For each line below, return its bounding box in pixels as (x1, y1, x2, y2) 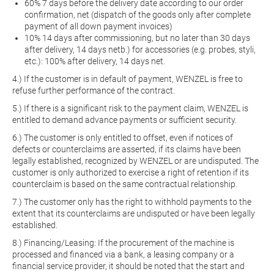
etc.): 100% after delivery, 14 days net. (24, 56, 165, 66)
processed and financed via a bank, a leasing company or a (12, 250, 234, 259)
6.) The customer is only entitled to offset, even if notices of (12, 133, 233, 143)
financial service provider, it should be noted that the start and (12, 261, 245, 271)
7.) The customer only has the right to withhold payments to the (12, 197, 251, 207)
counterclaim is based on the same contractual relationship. (12, 179, 237, 189)
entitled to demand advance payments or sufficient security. (12, 115, 237, 125)
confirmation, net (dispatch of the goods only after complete (24, 10, 251, 20)
